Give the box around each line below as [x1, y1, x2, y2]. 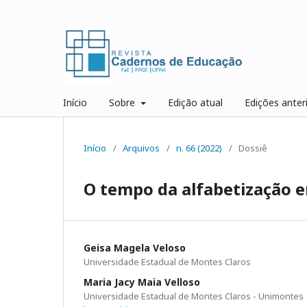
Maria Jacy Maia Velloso [84, 275, 200, 288]
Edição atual [167, 95, 223, 109]
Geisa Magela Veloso [84, 241, 186, 254]
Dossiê [238, 141, 267, 154]
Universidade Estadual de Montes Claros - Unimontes [84, 289, 304, 302]
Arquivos [123, 141, 160, 154]
